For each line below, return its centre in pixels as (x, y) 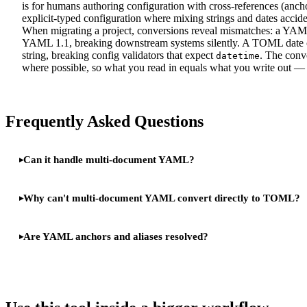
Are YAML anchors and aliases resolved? (116, 236)
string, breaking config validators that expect (119, 55)
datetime (238, 56)
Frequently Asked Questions (105, 121)
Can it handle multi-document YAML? (109, 160)
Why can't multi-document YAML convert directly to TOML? (162, 198)
